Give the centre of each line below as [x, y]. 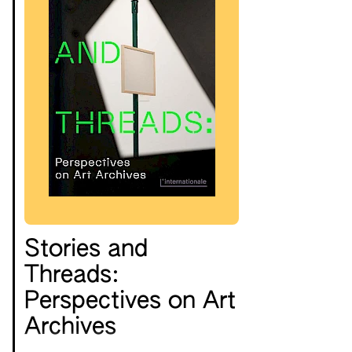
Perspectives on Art [130, 302]
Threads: [72, 276]
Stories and [86, 250]
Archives [70, 328]
